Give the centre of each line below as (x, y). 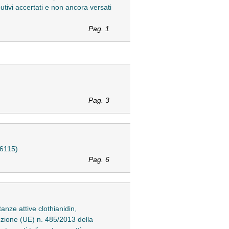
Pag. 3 (99, 100)
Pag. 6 (99, 160)
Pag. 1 (99, 28)
